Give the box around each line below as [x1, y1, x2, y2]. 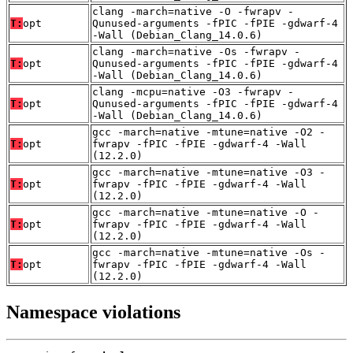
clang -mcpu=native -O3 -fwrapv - [92, 85, 294, 98]
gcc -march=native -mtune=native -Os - [92, 246, 325, 258]
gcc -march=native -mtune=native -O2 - [92, 125, 325, 138]
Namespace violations [6, 301, 180, 322]
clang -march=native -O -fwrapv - [92, 5, 294, 17]
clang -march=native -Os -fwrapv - [92, 45, 300, 58]
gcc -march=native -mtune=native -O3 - [92, 165, 325, 178]
